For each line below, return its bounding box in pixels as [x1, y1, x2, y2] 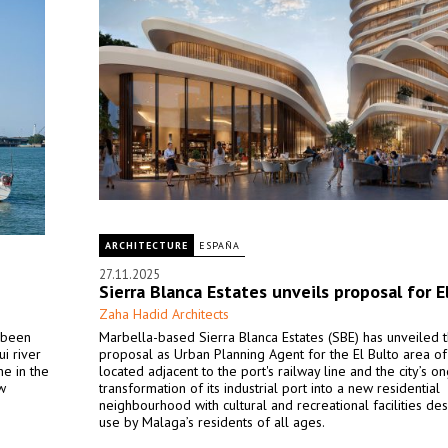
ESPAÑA [199, 239, 240, 252]
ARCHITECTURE [105, 239, 188, 252]
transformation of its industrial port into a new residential [99, 379, 440, 397]
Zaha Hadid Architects [99, 305, 229, 323]
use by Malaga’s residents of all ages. [99, 413, 325, 431]
